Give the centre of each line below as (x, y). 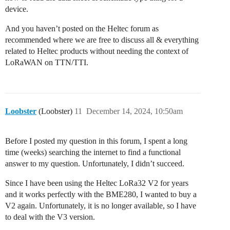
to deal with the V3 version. (50, 217)
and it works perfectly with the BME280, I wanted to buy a (101, 195)
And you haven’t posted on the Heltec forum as (82, 29)
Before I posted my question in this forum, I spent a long (96, 141)
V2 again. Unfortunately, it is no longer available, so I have (101, 206)
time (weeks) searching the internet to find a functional (93, 152)
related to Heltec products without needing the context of (97, 51)
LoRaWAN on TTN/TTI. (47, 63)
